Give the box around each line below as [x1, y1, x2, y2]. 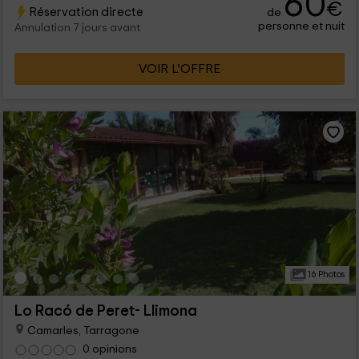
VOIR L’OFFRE [139, 63, 220, 76]
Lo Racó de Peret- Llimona [14, 304, 197, 320]
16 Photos [305, 270, 345, 280]
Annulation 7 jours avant [14, 22, 140, 34]
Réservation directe [28, 6, 143, 19]
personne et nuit [258, 20, 345, 33]
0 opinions [82, 343, 137, 356]
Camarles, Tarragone [24, 325, 139, 337]
